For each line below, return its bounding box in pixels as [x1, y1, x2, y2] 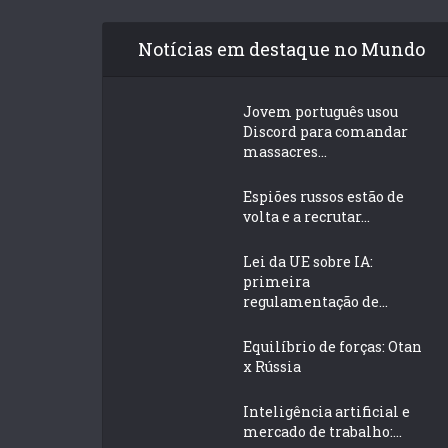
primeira [243, 271, 310, 291]
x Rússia [243, 356, 301, 376]
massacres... [243, 141, 327, 161]
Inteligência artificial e [243, 401, 410, 421]
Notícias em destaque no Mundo [138, 36, 426, 61]
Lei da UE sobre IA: [243, 251, 373, 271]
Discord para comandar [243, 121, 408, 141]
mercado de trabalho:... [243, 421, 402, 441]
